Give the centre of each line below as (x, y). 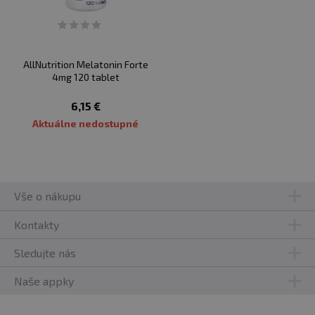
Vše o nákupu (47, 196)
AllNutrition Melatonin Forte (85, 64)
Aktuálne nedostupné (86, 123)
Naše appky (44, 281)
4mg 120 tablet (85, 77)
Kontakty (37, 224)
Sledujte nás (45, 252)
